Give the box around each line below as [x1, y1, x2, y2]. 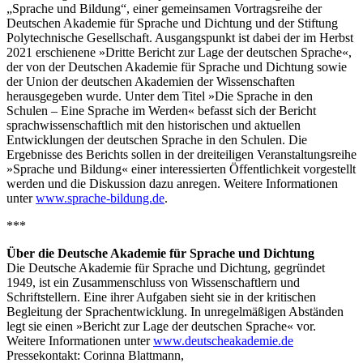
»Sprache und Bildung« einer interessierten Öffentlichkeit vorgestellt [6, 161, 356, 176]
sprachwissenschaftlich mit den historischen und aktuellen [6, 117, 301, 132]
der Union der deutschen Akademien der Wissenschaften [6, 74, 295, 88]
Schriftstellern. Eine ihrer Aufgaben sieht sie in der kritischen [6, 289, 316, 304]
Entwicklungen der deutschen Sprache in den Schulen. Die [6, 132, 307, 147]
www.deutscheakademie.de [153, 333, 293, 348]
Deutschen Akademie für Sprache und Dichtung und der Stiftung [6, 15, 338, 30]
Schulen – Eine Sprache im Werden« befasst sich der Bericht [6, 103, 316, 117]
